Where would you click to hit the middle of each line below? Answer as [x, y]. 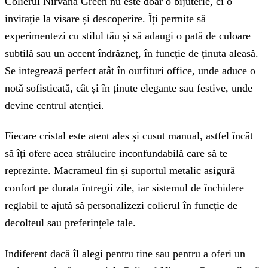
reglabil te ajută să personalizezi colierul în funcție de [121, 205]
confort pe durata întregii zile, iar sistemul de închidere [124, 188]
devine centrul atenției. [54, 105]
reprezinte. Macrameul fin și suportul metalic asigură [120, 171]
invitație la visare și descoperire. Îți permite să [105, 18]
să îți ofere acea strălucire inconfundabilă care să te [116, 153]
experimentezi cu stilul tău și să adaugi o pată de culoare [128, 36]
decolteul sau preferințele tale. [70, 223]
